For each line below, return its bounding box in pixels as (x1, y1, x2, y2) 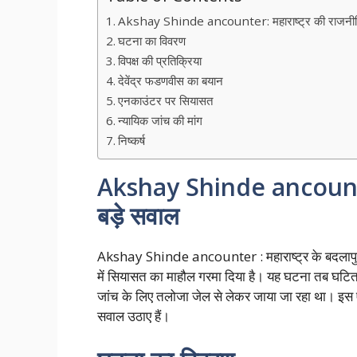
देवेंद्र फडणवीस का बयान (118, 72, 224, 88)
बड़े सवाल (97, 198, 179, 232)
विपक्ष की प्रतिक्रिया (118, 52, 202, 69)
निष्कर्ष (118, 131, 146, 148)
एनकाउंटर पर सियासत (118, 92, 214, 108)
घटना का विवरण (118, 32, 186, 49)
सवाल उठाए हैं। (97, 306, 170, 325)
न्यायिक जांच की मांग (118, 112, 203, 128)
